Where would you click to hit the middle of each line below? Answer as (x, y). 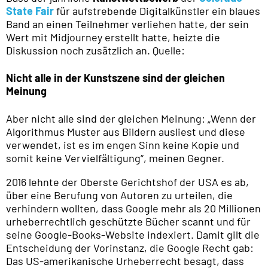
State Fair (30, 11)
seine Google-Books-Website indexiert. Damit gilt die (133, 234)
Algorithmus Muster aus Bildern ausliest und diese (126, 131)
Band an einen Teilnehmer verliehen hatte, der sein (127, 24)
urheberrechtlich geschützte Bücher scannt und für (128, 221)
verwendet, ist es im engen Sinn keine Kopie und (123, 144)
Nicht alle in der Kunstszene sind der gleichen (115, 78)
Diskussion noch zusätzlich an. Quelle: (95, 51)
